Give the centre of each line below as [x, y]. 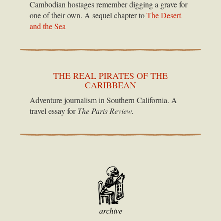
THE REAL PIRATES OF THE [110, 75]
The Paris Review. [106, 110]
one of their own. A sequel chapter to [88, 15]
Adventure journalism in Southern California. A [103, 100]
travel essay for [54, 110]
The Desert [164, 15]
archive [110, 210]
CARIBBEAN [110, 85]
